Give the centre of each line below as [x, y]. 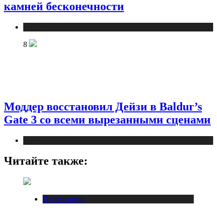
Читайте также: [46, 161]
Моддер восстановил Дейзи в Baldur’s [103, 107]
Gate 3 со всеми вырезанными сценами [107, 120]
